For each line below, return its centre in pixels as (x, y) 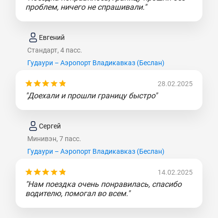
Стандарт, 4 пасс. (55, 50)
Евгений (52, 37)
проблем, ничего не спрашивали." (86, 7)
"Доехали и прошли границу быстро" (91, 96)
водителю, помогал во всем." (78, 194)
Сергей (50, 126)
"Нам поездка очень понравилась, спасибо (103, 184)
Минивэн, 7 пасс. (54, 139)
